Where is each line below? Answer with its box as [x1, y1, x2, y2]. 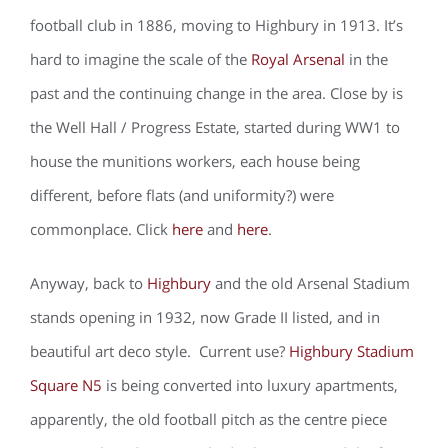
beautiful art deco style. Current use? [30, 341, 289, 362]
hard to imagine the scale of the [30, 49, 251, 70]
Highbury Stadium [289, 341, 414, 362]
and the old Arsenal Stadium [211, 273, 410, 294]
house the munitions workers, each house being [30, 151, 360, 172]
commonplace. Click [30, 219, 172, 240]
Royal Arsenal [251, 49, 345, 70]
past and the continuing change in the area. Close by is [30, 83, 403, 104]
